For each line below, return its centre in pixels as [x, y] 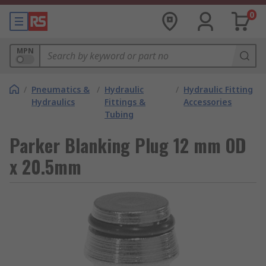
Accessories [208, 102]
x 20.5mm [45, 167]
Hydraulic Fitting [218, 89]
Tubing [119, 114]
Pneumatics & [61, 89]
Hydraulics [53, 102]
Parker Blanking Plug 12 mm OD [128, 145]
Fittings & [125, 102]
